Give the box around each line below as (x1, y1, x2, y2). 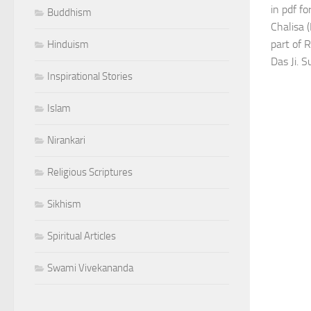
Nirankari (47, 134, 85, 146)
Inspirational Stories (47, 70, 133, 83)
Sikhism (47, 198, 81, 210)
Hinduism (47, 38, 89, 51)
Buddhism (47, 6, 92, 19)
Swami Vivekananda (47, 262, 133, 274)
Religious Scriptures (47, 166, 133, 178)
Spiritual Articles (47, 230, 116, 242)
